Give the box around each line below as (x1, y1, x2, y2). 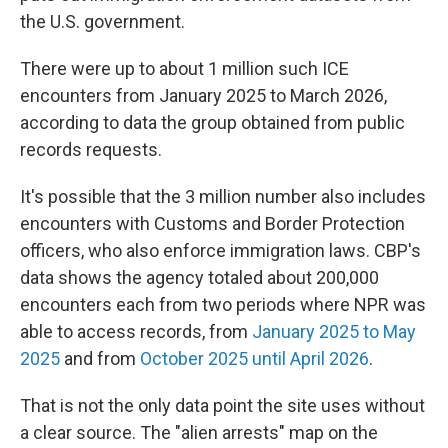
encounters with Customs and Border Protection (20, 213, 405, 235)
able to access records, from (20, 321, 252, 343)
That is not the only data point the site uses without (20, 395, 425, 417)
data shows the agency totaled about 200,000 (20, 267, 379, 289)
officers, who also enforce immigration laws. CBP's (20, 240, 421, 262)
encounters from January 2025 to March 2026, (20, 85, 387, 107)
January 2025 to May (252, 321, 416, 343)
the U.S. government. (20, 11, 185, 33)
